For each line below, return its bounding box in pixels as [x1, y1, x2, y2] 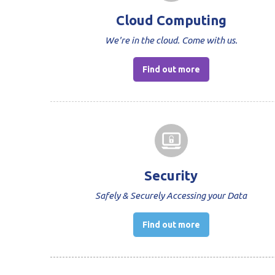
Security [144, 167, 198, 183]
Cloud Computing [115, 12, 227, 28]
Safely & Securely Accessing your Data [95, 190, 247, 201]
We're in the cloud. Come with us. [104, 34, 238, 45]
